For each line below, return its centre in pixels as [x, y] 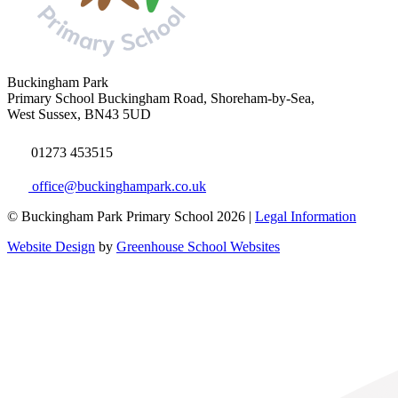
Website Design [51, 247]
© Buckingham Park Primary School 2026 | [131, 217]
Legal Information [306, 217]
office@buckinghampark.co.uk [117, 187]
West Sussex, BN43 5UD [79, 115]
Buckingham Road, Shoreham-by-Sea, [204, 99]
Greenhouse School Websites [198, 247]
